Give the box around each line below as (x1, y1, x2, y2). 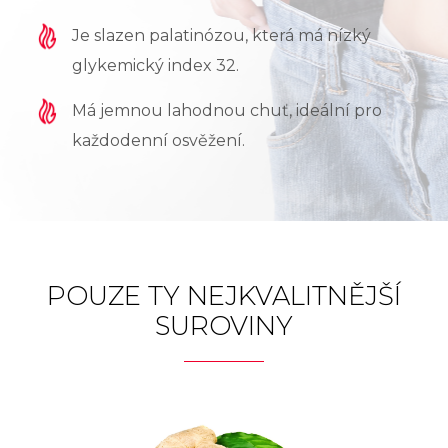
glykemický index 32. (71, 55, 239, 75)
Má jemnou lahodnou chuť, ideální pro (71, 100, 382, 120)
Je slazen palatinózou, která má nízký (71, 25, 371, 45)
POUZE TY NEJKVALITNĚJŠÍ (47, 279, 401, 312)
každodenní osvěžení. (71, 130, 245, 150)
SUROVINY (155, 309, 293, 342)
